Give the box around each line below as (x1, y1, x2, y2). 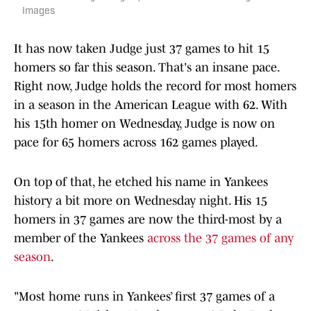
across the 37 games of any (147, 231, 294, 246)
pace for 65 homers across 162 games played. (14, 135, 258, 150)
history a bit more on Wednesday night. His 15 (14, 194, 267, 208)
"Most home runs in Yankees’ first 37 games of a (14, 289, 275, 304)
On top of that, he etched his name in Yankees (14, 175, 268, 190)
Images (22, 6, 55, 17)
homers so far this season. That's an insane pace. (14, 60, 279, 75)
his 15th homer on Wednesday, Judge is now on (14, 117, 275, 131)
